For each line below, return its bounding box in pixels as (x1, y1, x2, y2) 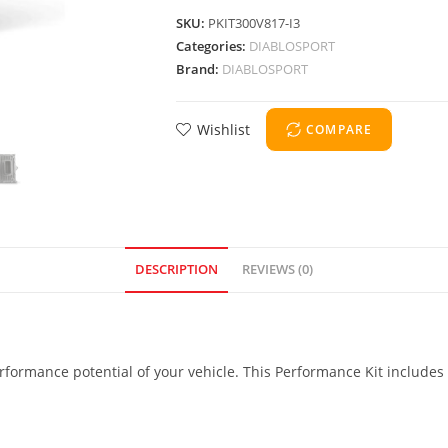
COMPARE (306, 120, 373, 138)
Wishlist (197, 120, 250, 140)
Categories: (176, 37, 249, 56)
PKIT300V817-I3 (208, 14, 300, 33)
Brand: (176, 60, 222, 79)
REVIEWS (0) (242, 260, 313, 278)
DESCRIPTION (135, 260, 218, 278)
